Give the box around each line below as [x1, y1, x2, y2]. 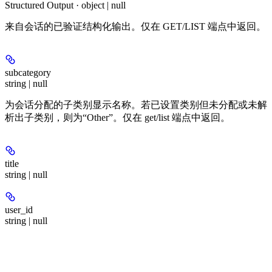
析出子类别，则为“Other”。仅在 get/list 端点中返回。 [5, 112, 230, 123]
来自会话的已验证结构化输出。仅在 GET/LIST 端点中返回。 [5, 21, 266, 32]
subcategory [5, 67, 51, 78]
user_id [5, 204, 33, 215]
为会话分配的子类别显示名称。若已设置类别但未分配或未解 [5, 99, 267, 110]
